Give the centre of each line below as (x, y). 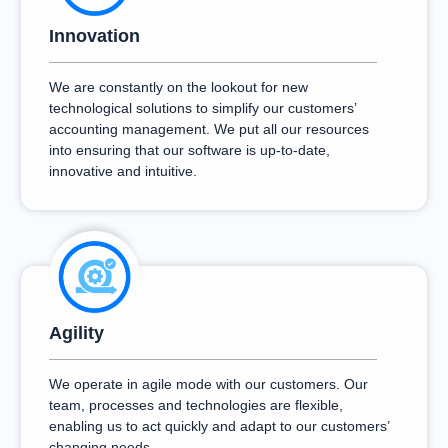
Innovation (94, 36)
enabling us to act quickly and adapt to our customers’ (219, 426)
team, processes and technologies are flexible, (196, 405)
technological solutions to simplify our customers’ (202, 108)
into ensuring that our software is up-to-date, (189, 150)
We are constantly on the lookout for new (178, 87)
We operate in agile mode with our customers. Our (208, 384)
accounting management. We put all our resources (209, 129)
